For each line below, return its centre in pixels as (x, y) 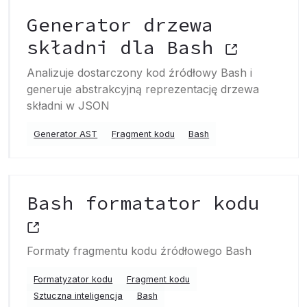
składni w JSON (68, 106)
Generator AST (66, 134)
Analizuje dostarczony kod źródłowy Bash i (139, 73)
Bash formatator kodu (143, 203)
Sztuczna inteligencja (78, 296)
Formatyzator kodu (73, 279)
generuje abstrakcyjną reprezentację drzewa (143, 89)
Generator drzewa (120, 25)
